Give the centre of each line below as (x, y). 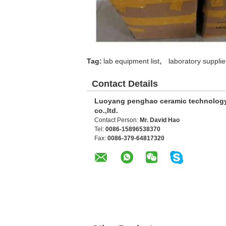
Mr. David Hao (160, 120)
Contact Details (125, 84)
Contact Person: (117, 120)
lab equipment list (131, 61)
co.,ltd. (106, 110)
